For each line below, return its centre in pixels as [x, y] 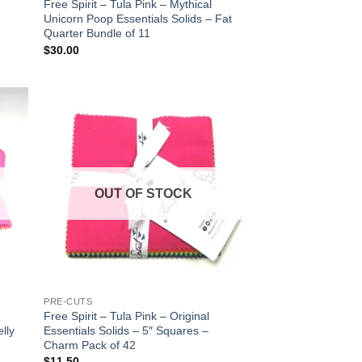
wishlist [215, 143]
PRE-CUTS [68, 301]
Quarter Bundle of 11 [97, 34]
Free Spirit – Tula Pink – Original [127, 316]
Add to [215, 132]
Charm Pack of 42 [90, 345]
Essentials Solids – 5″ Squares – [126, 330]
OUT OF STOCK [144, 194]
